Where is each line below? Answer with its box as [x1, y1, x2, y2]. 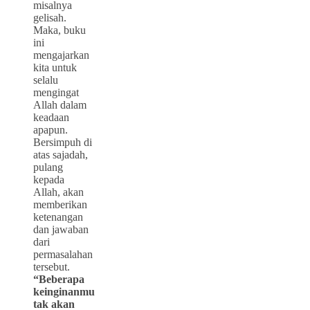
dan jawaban [33, 223, 89, 235]
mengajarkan [33, 48, 89, 61]
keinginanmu [33, 285, 95, 298]
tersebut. [33, 260, 70, 273]
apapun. [33, 123, 68, 136]
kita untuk [33, 61, 77, 73]
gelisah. [33, 11, 66, 24]
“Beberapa [33, 273, 84, 285]
